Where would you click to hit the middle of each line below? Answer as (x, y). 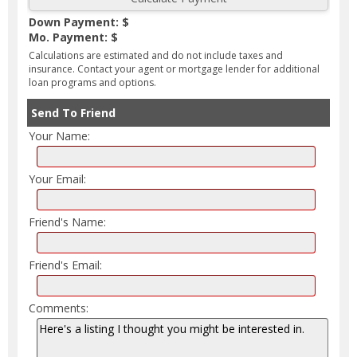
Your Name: (59, 135)
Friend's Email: (65, 265)
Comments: (59, 308)
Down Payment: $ (79, 22)
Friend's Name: (67, 222)
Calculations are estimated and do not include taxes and (156, 55)
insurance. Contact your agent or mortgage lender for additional (174, 69)
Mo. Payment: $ (73, 37)
